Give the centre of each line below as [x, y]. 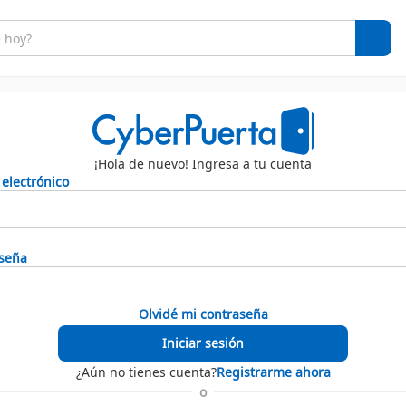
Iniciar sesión [203, 343]
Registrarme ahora [273, 372]
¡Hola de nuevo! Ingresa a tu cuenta [203, 163]
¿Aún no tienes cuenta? [146, 372]
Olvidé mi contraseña [203, 314]
